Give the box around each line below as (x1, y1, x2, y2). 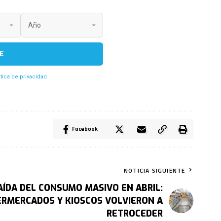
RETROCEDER (107, 208, 163, 220)
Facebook (72, 125, 98, 133)
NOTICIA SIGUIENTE (123, 166, 185, 176)
